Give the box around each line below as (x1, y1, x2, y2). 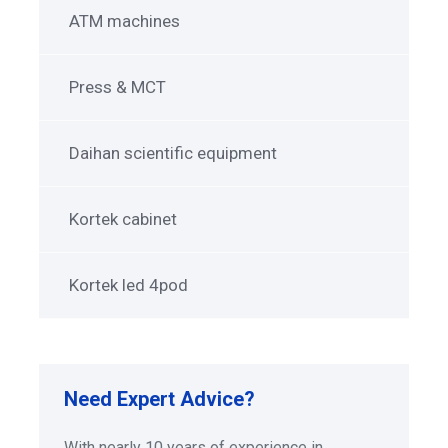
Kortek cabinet (69, 209, 177, 230)
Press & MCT (69, 77, 166, 98)
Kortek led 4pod (69, 275, 188, 296)
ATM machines (69, 11, 180, 32)
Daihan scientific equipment (69, 143, 277, 164)
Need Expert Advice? (64, 387, 255, 412)
